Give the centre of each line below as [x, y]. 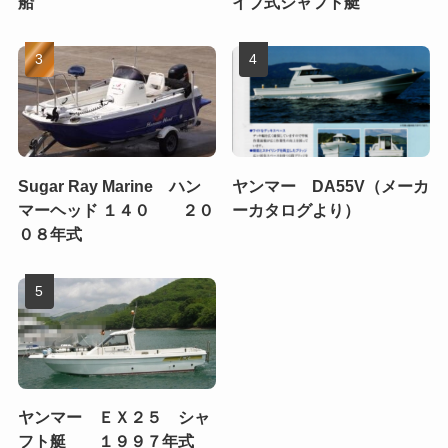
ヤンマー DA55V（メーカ [331, 185]
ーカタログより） [296, 209]
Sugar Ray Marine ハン [109, 185]
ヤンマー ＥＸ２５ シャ [113, 417]
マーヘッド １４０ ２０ [115, 209]
